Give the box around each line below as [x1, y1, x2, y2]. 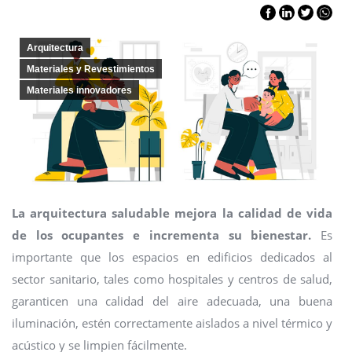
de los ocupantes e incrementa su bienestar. [12, 227, 321, 243]
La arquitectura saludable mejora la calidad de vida [12, 205, 332, 221]
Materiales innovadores [27, 85, 132, 96]
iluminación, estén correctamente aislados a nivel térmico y [12, 315, 332, 331]
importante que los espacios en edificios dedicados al [12, 249, 332, 265]
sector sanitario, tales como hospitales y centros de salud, [12, 271, 332, 287]
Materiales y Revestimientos [27, 64, 155, 75]
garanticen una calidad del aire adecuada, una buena [12, 293, 332, 309]
